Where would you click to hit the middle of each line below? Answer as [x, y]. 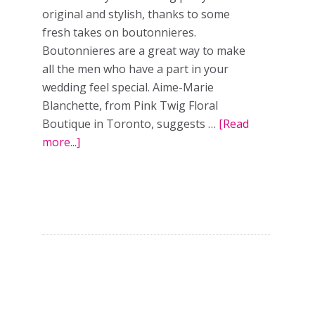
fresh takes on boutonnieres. [119, 32]
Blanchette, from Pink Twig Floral [130, 105]
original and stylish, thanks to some [136, 14]
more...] [61, 142]
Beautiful [104, 233]
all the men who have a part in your [135, 69]
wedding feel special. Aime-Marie [128, 87]
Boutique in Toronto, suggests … [130, 123]
